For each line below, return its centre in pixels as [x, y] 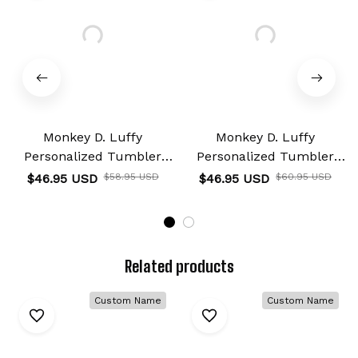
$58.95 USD [131, 177]
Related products [179, 267]
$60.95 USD [304, 177]
